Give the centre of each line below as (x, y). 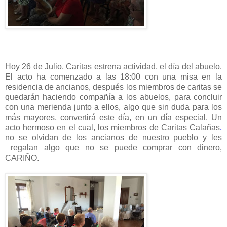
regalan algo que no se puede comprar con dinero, (117, 148)
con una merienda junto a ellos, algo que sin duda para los (113, 107)
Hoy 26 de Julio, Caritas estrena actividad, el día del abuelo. (113, 67)
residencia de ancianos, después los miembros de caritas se (113, 87)
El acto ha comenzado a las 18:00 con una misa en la (113, 77)
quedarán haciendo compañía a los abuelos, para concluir (113, 97)
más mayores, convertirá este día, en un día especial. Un (113, 118)
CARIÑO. (23, 158)
